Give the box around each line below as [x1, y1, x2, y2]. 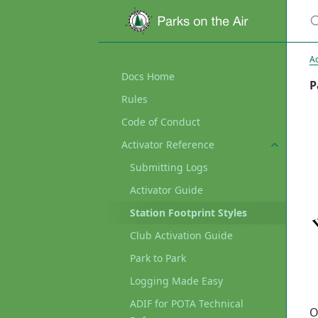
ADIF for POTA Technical [130, 297, 243, 310]
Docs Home [121, 70, 175, 83]
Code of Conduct [121, 115, 200, 128]
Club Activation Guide [130, 229, 233, 242]
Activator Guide [130, 183, 203, 197]
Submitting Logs [130, 160, 208, 174]
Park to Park [130, 251, 186, 265]
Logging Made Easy [130, 274, 223, 287]
